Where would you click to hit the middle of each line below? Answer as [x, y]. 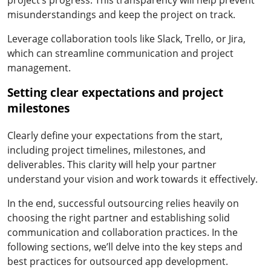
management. [39, 67]
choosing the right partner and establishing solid [119, 217]
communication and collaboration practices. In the [122, 232]
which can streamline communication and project [120, 53]
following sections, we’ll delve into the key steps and [125, 247]
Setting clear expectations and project [115, 92]
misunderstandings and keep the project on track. [121, 14]
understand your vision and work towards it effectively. [132, 179]
